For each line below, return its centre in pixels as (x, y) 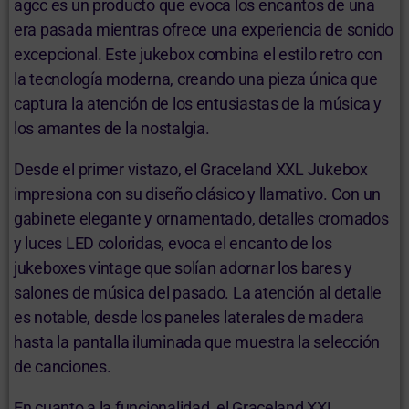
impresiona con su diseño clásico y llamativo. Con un (197, 194)
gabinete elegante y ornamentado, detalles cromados (201, 219)
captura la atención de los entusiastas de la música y (198, 104)
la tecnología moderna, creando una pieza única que (196, 79)
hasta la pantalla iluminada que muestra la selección (197, 342)
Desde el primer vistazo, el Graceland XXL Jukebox (191, 170)
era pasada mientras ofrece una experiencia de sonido (204, 30)
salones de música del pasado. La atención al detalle (198, 293)
